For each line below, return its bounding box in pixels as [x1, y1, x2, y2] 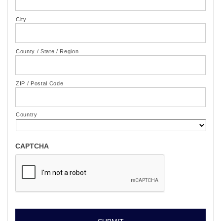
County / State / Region [16, 48, 79, 54]
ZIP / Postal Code [16, 80, 64, 86]
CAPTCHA [15, 142, 49, 150]
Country [16, 111, 37, 117]
